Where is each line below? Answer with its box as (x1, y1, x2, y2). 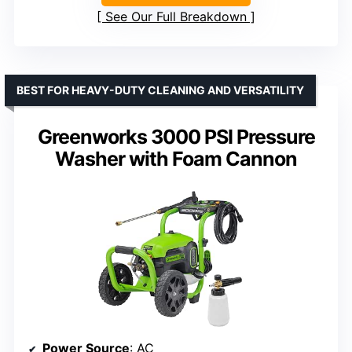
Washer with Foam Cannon (55, 147, 297, 171)
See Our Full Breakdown (105, 9, 247, 25)
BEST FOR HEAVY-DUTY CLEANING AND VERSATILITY (16, 83, 304, 97)
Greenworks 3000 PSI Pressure (37, 125, 315, 149)
